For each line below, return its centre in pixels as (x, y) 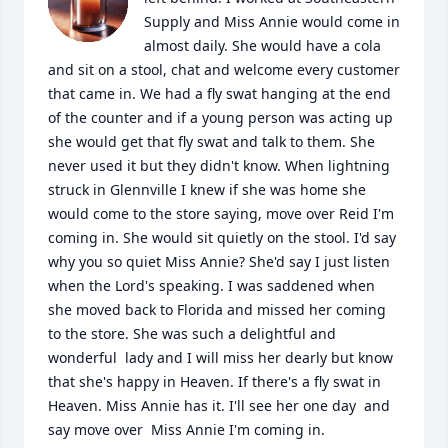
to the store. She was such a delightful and (192, 333)
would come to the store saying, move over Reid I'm (221, 213)
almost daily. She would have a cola (262, 45)
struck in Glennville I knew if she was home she (207, 189)
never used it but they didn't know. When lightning (219, 165)
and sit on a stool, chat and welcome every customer (224, 69)
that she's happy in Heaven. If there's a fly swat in (214, 381)
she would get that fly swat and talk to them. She (211, 141)
